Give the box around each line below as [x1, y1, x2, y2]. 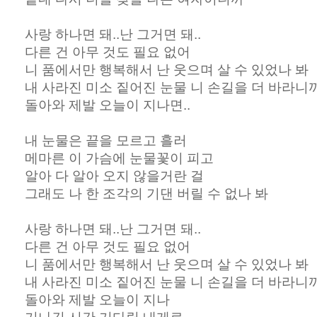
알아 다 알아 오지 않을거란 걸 [25, 168, 204, 183]
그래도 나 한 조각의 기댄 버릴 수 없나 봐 [25, 186, 268, 201]
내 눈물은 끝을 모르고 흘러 [25, 133, 187, 148]
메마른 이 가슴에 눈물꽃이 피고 [25, 151, 214, 166]
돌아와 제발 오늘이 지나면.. [25, 98, 190, 113]
